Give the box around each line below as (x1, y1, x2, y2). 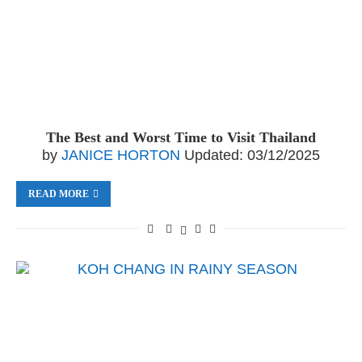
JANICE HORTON (61, 147, 180, 163)
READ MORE (28, 188, 89, 200)
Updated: (184, 147, 243, 163)
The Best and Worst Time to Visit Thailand (46, 129, 316, 145)
